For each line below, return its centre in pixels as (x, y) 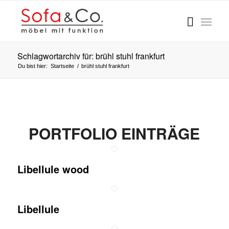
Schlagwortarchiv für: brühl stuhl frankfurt (91, 56)
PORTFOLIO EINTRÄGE (114, 133)
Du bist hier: (32, 66)
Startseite (62, 66)
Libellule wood (53, 169)
